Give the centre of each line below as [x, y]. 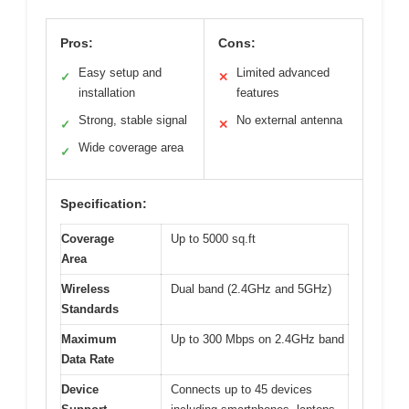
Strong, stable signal [133, 121]
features [258, 93]
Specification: [104, 204]
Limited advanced [283, 73]
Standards [90, 309]
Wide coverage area [131, 148]
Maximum [89, 340]
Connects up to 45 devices [241, 390]
